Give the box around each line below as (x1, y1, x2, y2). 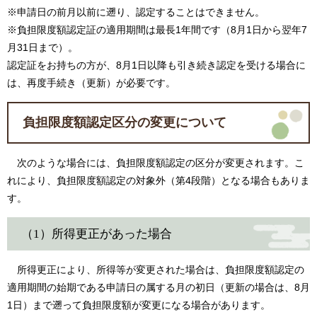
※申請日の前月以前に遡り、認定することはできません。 (7, 6, 265, 18)
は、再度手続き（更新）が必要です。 (7, 77, 175, 89)
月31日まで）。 (7, 42, 78, 54)
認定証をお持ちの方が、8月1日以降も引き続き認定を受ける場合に (7, 59, 306, 71)
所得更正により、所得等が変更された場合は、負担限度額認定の (7, 264, 304, 276)
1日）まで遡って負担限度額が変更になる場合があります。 (7, 299, 270, 311)
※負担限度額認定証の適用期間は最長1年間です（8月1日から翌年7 (7, 24, 307, 36)
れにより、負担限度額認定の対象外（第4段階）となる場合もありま (7, 175, 310, 187)
